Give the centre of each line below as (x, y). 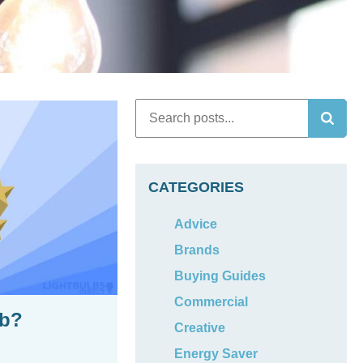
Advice (196, 224)
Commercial (211, 302)
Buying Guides (220, 276)
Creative (200, 328)
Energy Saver (216, 354)
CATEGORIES (196, 187)
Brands (197, 250)
